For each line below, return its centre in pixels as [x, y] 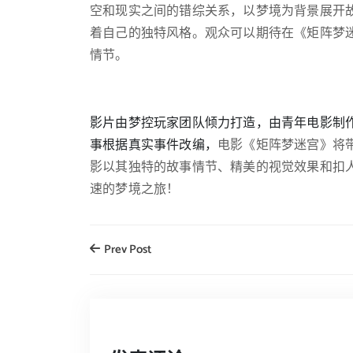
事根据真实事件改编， [154, 145]
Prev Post [126, 249]
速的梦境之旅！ [135, 190]
